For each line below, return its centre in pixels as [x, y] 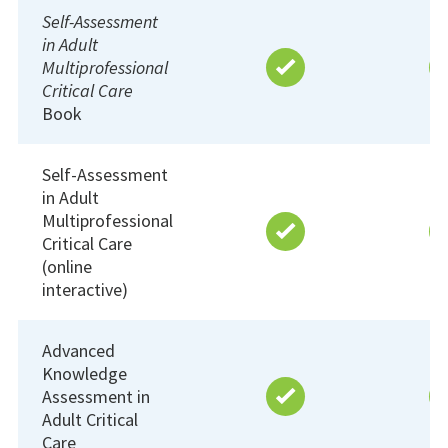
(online [67, 266]
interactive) [85, 289]
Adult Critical [90, 419]
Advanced [78, 350]
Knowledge [84, 373]
